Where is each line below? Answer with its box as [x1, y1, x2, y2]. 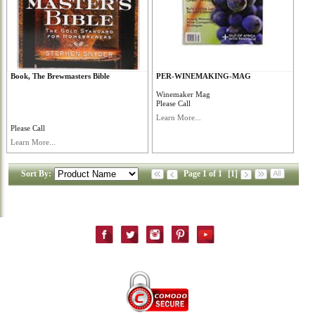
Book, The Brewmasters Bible [11, 72, 110, 80]
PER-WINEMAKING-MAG [155, 72, 251, 80]
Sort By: [21, 169, 51, 179]
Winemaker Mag [155, 90, 210, 98]
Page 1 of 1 [184, 169, 222, 179]
